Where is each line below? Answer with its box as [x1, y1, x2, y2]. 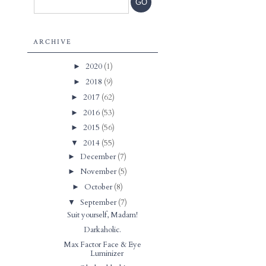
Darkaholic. [83, 224, 121, 235]
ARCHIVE [33, 37, 72, 46]
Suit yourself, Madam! [66, 210, 138, 221]
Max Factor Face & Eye [63, 239, 141, 250]
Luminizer [90, 248, 123, 259]
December [80, 151, 118, 162]
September [80, 197, 118, 208]
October [84, 182, 114, 192]
